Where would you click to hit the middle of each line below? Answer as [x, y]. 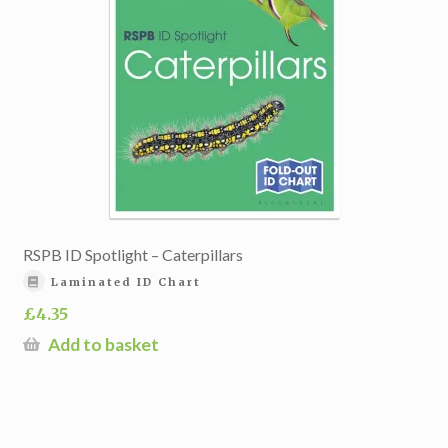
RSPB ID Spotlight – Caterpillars [132, 254]
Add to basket [103, 345]
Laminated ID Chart [126, 281]
